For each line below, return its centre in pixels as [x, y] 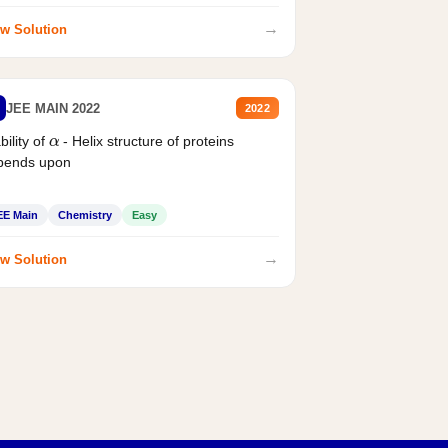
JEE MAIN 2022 [52, 108]
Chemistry [84, 215]
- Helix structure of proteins [147, 141]
